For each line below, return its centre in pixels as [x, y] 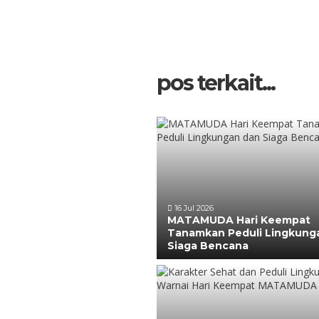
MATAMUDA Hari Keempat [239, 220]
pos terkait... [216, 83]
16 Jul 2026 [193, 208]
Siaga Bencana [208, 246]
